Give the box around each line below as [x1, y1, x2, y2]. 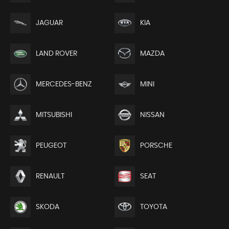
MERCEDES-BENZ [36, 80, 92, 88]
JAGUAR [36, 19, 63, 27]
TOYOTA [140, 203, 167, 211]
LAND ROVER [36, 50, 77, 57]
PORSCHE [140, 142, 172, 149]
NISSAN [140, 111, 165, 119]
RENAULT [36, 172, 64, 180]
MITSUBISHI [36, 111, 72, 119]
